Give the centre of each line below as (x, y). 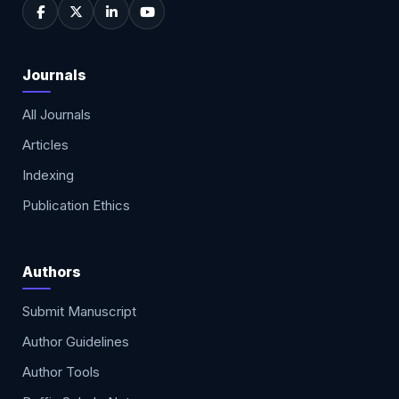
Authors (52, 272)
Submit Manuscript (80, 312)
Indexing (49, 175)
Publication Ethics (77, 206)
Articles (46, 145)
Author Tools (61, 372)
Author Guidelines (76, 342)
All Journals (57, 115)
